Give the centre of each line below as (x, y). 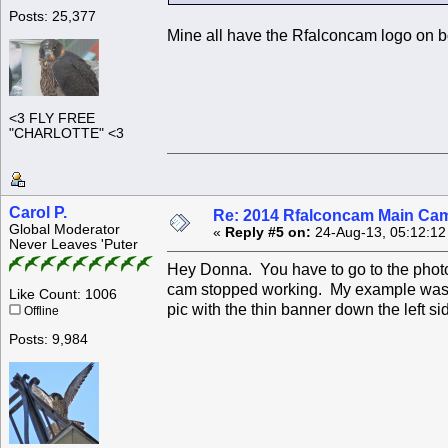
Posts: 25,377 (52, 17)
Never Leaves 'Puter (73, 245)
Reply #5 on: (268, 233)
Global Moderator (64, 230)
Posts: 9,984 (48, 340)
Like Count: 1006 (63, 295)
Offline (40, 311)
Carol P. (38, 213)
